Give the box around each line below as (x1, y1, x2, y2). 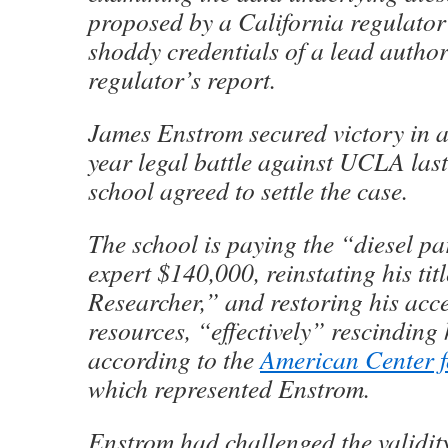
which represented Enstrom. (88, 371, 370, 405)
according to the (88, 342, 260, 376)
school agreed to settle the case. (88, 173, 408, 207)
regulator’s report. (88, 62, 276, 96)
